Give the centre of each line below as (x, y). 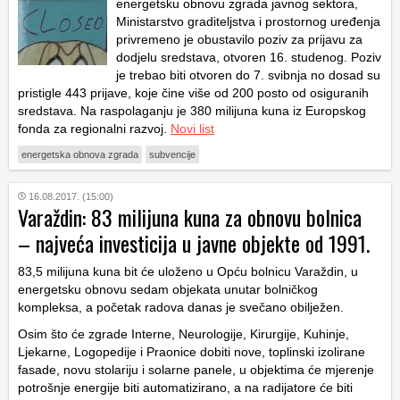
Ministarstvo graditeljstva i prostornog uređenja (248, 21)
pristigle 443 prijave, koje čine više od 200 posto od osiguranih (193, 92)
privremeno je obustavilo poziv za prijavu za (239, 39)
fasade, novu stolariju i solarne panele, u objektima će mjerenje (196, 369)
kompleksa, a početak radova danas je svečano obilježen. (181, 307)
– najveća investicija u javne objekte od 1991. (194, 242)
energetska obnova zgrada (80, 154)
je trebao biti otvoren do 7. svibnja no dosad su (248, 75)
